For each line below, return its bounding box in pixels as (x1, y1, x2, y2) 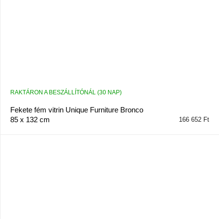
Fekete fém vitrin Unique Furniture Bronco (10, 105, 143, 114)
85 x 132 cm (10, 115, 50, 124)
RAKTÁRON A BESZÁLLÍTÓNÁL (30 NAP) (10, 88, 122, 96)
